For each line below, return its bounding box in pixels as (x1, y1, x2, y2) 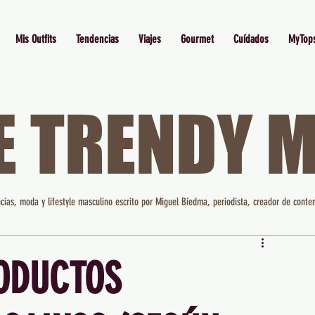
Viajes (138, 32, 161, 46)
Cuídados (233, 32, 269, 46)
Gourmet (180, 32, 214, 46)
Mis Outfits (15, 32, 56, 46)
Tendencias (75, 32, 119, 46)
